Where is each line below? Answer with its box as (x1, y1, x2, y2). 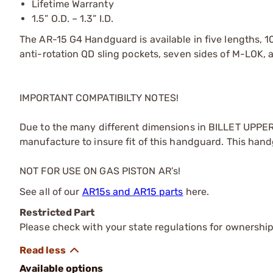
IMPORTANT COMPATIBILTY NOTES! (19, 91, 179, 104)
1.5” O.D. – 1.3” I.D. (32, 12, 114, 24)
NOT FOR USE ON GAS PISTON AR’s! (19, 165, 181, 177)
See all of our (19, 185, 82, 197)
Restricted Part (19, 206, 95, 218)
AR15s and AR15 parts (82, 185, 183, 197)
